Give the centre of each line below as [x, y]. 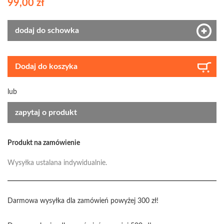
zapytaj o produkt [46, 112]
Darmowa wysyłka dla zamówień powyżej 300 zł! [83, 201]
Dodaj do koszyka [46, 66]
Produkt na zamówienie [44, 143]
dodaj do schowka [47, 30]
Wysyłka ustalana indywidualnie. [57, 163]
